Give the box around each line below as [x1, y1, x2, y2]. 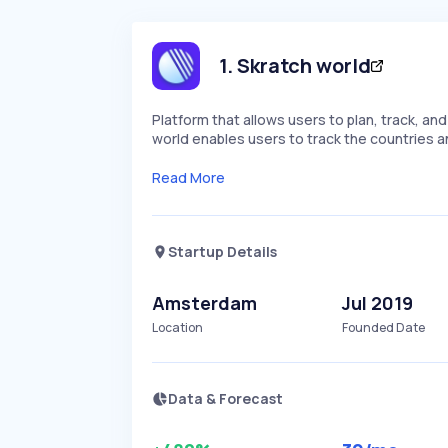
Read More [152, 168, 225, 187]
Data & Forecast [168, 389, 283, 408]
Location [152, 319, 203, 336]
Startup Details [168, 242, 277, 261]
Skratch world [237, 52, 371, 79]
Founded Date [342, 319, 426, 336]
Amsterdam [152, 291, 257, 315]
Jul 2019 [342, 291, 414, 315]
